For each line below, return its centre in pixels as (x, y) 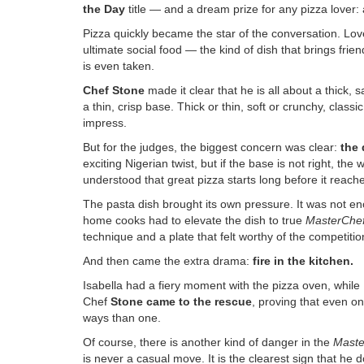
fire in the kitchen (301, 260)
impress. (105, 122)
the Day (104, 9)
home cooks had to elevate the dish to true (194, 220)
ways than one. (122, 317)
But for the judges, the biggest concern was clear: (212, 147)
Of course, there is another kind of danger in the (208, 342)
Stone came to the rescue (180, 301)
